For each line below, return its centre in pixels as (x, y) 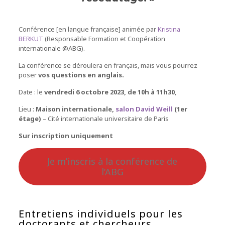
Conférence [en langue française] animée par (88, 29)
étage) (30, 118)
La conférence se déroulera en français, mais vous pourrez (108, 65)
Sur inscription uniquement (66, 135)
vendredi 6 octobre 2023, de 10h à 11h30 (108, 92)
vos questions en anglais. (81, 75)
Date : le (30, 92)
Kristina (169, 29)
